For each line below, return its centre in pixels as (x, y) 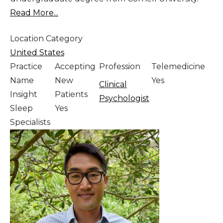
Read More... (34, 13)
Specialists (30, 122)
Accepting (75, 67)
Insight (24, 95)
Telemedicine (178, 67)
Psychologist (124, 99)
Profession (120, 67)
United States (37, 53)
